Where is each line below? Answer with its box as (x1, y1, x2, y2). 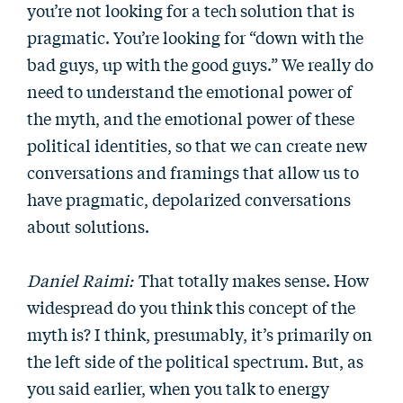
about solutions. (27, 214, 149, 237)
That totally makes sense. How (135, 268, 369, 291)
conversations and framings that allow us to (27, 160, 359, 184)
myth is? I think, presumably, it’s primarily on (27, 322, 372, 345)
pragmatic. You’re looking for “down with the (27, 25, 363, 49)
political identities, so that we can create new (27, 133, 367, 157)
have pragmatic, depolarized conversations (27, 187, 351, 210)
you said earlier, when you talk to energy (27, 376, 329, 399)
